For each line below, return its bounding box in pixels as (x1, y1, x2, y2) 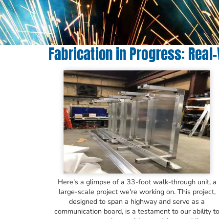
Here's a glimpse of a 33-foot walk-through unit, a (57, 177, 217, 187)
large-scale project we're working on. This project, (58, 187, 216, 197)
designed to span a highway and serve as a (69, 197, 205, 207)
